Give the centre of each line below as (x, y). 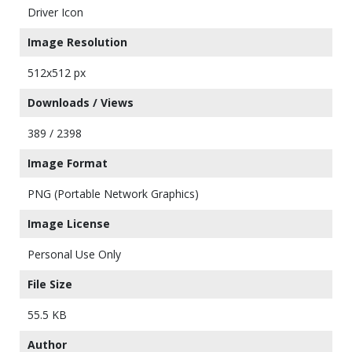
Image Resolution (77, 42)
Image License (69, 224)
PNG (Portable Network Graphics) (113, 194)
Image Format (68, 163)
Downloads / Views (81, 103)
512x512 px (57, 73)
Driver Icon (55, 12)
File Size (50, 284)
